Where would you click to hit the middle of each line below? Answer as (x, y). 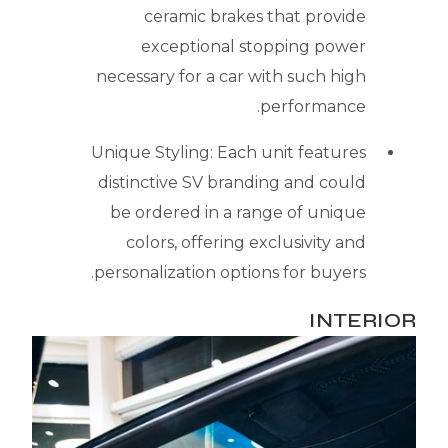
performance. (313, 107)
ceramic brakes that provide (255, 17)
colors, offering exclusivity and (246, 243)
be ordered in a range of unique (238, 213)
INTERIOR (362, 321)
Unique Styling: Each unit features (228, 153)
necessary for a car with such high (231, 77)
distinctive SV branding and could (232, 183)
